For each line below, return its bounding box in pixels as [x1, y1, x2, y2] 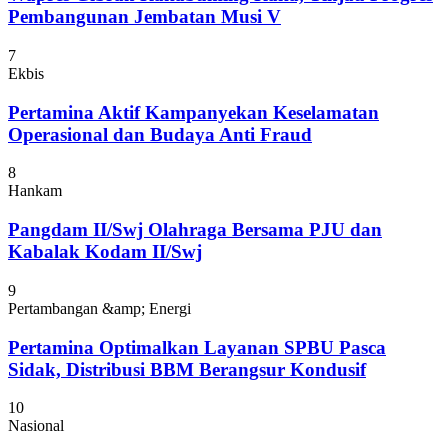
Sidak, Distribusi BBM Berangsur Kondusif [8, 358, 366, 380]
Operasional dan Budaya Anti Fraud [8, 123, 312, 145]
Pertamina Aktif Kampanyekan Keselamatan [8, 101, 379, 123]
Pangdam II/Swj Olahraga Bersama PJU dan [8, 219, 382, 241]
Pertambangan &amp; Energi [8, 299, 191, 317]
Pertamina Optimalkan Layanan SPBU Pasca [8, 336, 386, 358]
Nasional [8, 417, 64, 435]
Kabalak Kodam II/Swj [8, 241, 202, 263]
